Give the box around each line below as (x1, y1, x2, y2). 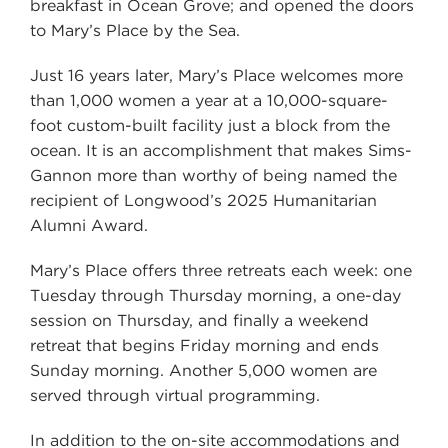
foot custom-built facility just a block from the (30, 115, 390, 135)
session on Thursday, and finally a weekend (30, 310, 369, 330)
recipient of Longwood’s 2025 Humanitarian (30, 190, 377, 210)
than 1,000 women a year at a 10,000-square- (30, 90, 388, 110)
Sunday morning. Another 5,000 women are (30, 360, 377, 380)
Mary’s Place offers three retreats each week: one (30, 260, 412, 280)
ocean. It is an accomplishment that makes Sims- (30, 140, 412, 160)
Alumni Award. (30, 215, 148, 235)
